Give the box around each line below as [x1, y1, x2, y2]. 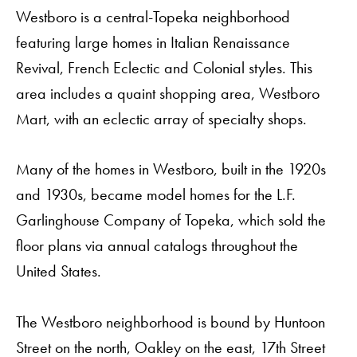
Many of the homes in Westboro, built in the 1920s [16, 159, 326, 180]
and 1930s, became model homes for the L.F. [16, 184, 296, 206]
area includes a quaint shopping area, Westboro [16, 83, 320, 104]
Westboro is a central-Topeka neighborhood [16, 6, 290, 28]
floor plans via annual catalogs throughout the [16, 235, 298, 257]
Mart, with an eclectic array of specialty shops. [16, 108, 307, 130]
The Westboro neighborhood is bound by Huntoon [16, 311, 325, 332]
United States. [16, 261, 101, 282]
